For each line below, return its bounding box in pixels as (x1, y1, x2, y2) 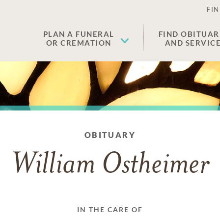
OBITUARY (84, 130, 136, 139)
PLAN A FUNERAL (43, 29, 114, 38)
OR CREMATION (46, 38, 111, 47)
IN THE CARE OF (77, 205, 143, 214)
